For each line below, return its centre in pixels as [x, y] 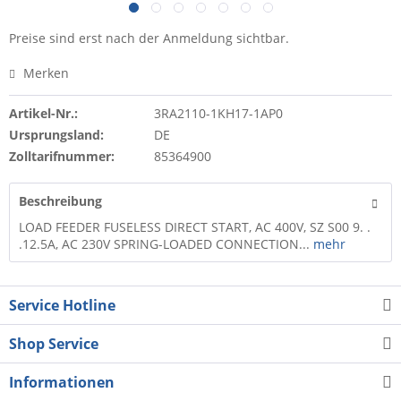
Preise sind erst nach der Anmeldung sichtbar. [149, 38]
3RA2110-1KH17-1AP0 [218, 113]
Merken [46, 73]
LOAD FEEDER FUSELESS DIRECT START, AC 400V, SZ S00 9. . [195, 227]
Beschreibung [60, 201]
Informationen [62, 382]
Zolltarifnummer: [62, 156]
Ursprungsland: [56, 135]
